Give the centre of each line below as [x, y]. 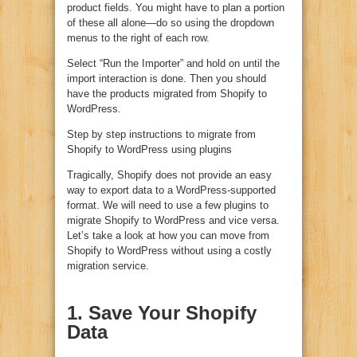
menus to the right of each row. [138, 38]
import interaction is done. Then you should [167, 79]
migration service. [108, 266]
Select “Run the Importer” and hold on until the [173, 64]
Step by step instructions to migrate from [161, 135]
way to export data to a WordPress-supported [171, 190]
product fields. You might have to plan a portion [176, 8]
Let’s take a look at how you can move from [168, 236]
